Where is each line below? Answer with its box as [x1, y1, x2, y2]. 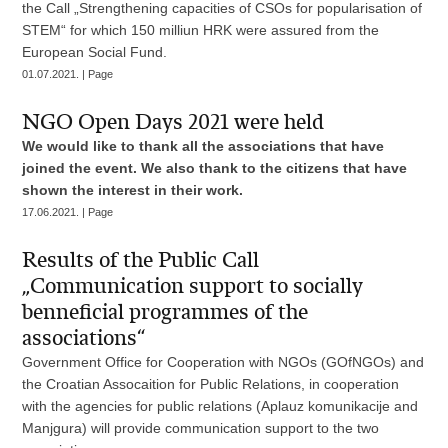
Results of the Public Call [22, 247, 260, 273]
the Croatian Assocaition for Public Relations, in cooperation [22, 376, 400, 392]
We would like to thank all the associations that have [22, 138, 385, 154]
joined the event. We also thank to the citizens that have [22, 160, 408, 176]
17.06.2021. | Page [22, 206, 114, 218]
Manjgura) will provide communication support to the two [22, 420, 380, 436]
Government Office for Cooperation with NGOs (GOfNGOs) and [22, 354, 425, 370]
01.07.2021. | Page [22, 68, 114, 80]
